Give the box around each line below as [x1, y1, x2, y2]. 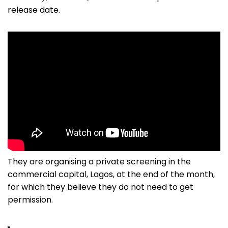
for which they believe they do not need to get [8, 181, 193, 193]
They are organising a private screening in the [8, 156, 191, 168]
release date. [8, 4, 60, 16]
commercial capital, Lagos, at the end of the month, [8, 168, 215, 181]
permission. [8, 194, 53, 206]
